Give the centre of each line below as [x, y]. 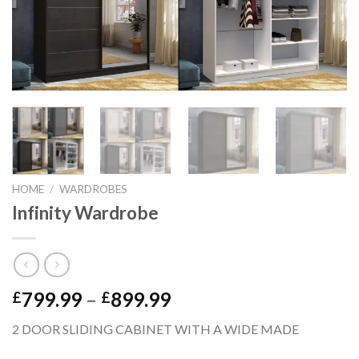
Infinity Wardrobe [85, 212]
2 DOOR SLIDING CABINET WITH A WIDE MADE [155, 329]
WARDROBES [94, 189]
